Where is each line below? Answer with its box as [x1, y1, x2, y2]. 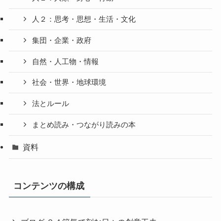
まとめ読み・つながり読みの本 [32, 120, 136, 129]
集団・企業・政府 [32, 36, 92, 44]
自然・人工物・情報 [32, 57, 99, 66]
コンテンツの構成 [13, 181, 84, 191]
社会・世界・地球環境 [32, 78, 107, 87]
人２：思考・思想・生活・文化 [32, 15, 136, 24]
